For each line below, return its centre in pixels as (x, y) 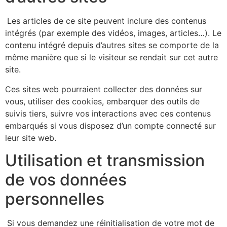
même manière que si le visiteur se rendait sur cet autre (111, 58)
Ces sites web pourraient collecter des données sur (104, 89)
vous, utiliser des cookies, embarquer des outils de (102, 101)
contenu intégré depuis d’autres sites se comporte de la (112, 45)
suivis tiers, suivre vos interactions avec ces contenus (108, 113)
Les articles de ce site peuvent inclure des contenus (107, 21)
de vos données (66, 179)
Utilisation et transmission (105, 160)
